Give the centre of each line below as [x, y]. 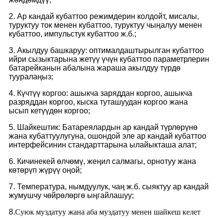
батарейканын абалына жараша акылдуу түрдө [95, 68]
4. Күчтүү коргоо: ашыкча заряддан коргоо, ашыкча [100, 93]
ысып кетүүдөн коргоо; [49, 111]
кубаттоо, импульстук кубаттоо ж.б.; [73, 34]
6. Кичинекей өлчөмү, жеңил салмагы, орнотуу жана [102, 162]
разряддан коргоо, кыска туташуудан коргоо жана [98, 102]
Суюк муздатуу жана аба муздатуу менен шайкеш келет [108, 212]
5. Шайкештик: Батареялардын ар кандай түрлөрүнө [103, 127]
